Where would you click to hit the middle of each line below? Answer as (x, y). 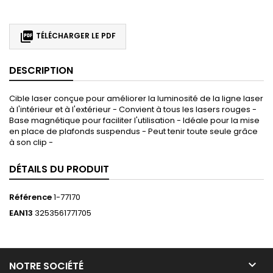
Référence (30, 197)
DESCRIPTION (41, 70)
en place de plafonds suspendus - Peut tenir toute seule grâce (133, 131)
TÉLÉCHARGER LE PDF (75, 36)
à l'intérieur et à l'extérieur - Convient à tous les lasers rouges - (133, 109)
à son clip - (31, 142)
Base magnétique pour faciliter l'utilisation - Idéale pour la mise (134, 120)
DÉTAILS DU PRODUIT (59, 169)
